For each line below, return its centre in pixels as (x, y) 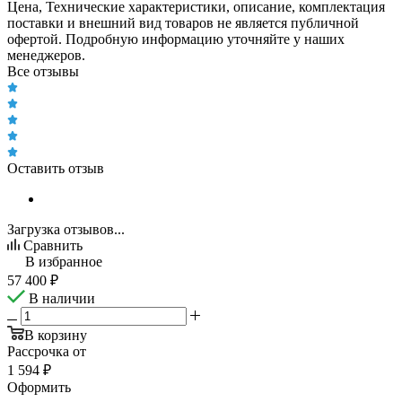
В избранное (64, 261)
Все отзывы (43, 71)
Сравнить (53, 245)
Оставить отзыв (56, 168)
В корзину (56, 335)
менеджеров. (46, 55)
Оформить (39, 387)
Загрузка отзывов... (66, 229)
